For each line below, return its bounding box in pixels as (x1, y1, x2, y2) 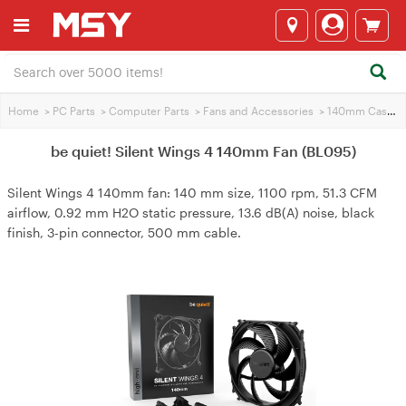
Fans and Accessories (203, 104, 314, 117)
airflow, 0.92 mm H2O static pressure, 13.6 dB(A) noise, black (7, 205, 374, 220)
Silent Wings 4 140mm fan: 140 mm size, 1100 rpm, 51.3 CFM (7, 185, 377, 200)
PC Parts (53, 104, 95, 117)
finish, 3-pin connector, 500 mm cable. (7, 225, 241, 240)
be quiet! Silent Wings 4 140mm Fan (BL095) (50, 142, 356, 159)
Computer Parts (109, 104, 189, 117)
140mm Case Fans (327, 104, 387, 117)
